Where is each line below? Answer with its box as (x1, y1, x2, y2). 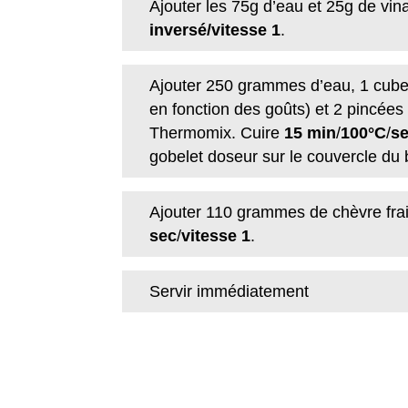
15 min (284, 124, 337, 143)
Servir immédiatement (149, 282, 310, 301)
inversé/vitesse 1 (149, 21, 281, 40)
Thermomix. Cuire (149, 124, 280, 143)
